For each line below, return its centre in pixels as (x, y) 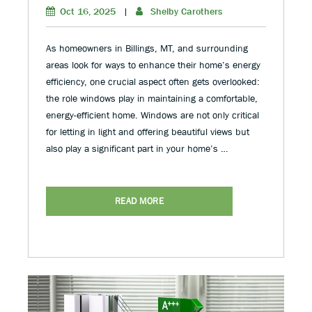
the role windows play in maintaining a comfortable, (152, 98)
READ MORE (139, 201)
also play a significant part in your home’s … (137, 148)
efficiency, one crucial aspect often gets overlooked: (153, 81)
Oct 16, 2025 (88, 11)
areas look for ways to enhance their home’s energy (153, 65)
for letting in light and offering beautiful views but (148, 132)
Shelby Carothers (186, 11)
